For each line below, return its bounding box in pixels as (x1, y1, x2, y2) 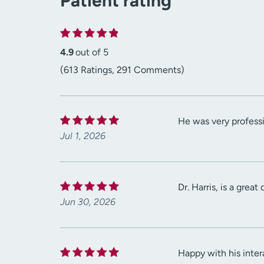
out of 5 (75, 47, 108, 58)
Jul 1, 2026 (60, 130, 105, 142)
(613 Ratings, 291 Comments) (60, 64, 184, 76)
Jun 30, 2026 (60, 196, 115, 208)
